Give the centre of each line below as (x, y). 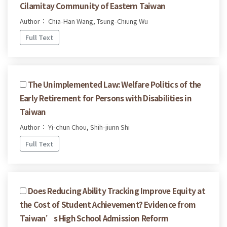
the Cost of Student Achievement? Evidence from (108, 204)
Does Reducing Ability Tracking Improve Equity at (117, 190)
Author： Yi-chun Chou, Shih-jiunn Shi (75, 127)
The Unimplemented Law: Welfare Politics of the (115, 84)
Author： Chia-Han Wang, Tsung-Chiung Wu (84, 21)
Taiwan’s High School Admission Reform (94, 218)
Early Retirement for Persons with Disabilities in (106, 98)
